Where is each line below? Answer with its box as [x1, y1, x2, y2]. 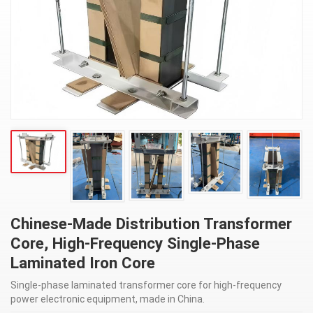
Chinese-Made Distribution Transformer [10, 214, 292, 233]
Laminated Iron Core [10, 254, 155, 272]
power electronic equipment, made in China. [10, 293, 205, 305]
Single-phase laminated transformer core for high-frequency [10, 279, 282, 291]
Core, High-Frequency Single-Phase [10, 234, 260, 253]
